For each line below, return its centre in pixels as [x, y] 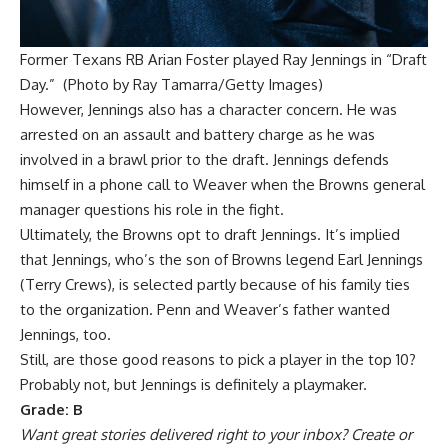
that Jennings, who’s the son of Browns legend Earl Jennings [221, 260]
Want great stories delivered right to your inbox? [185, 435]
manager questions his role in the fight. [152, 210]
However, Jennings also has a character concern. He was [208, 110]
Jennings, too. [67, 335]
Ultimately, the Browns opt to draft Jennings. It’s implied [210, 235]
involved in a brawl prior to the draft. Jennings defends [204, 160]
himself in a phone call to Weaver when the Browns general [222, 185]
